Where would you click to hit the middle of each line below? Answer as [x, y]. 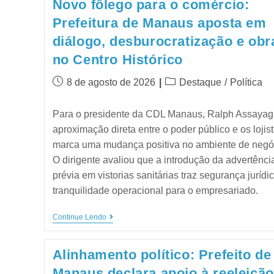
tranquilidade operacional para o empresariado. [155, 191]
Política [246, 82]
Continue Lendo [79, 217]
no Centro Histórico [117, 60]
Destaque [200, 82]
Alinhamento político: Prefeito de [162, 254]
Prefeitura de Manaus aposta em [159, 23]
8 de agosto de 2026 [111, 82]
